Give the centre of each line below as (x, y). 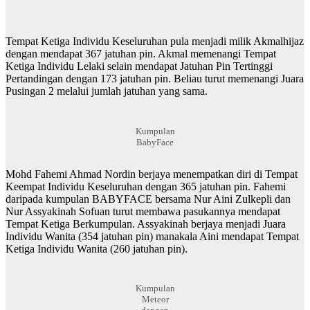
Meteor (155, 300)
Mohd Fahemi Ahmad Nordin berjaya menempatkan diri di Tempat (152, 174)
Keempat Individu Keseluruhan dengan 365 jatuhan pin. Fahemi (146, 186)
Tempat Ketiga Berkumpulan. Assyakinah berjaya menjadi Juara (146, 224)
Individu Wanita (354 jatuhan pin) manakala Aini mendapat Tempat (152, 236)
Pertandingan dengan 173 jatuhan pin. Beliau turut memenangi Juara (155, 79)
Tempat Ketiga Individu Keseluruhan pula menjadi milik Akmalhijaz (155, 42)
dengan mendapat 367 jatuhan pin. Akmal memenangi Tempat (141, 54)
